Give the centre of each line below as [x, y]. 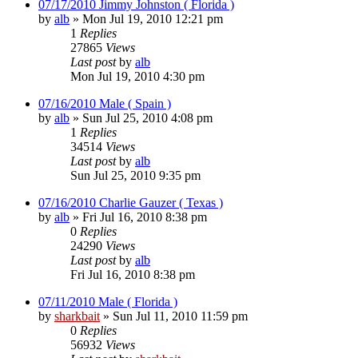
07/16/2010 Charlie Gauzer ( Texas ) [131, 202]
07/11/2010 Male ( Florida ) [108, 301]
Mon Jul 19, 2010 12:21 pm [153, 18]
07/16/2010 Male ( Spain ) [105, 103]
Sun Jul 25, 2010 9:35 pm [135, 175]
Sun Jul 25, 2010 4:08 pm [147, 117]
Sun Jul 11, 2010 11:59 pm [180, 316]
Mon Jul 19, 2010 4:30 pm [137, 76]
